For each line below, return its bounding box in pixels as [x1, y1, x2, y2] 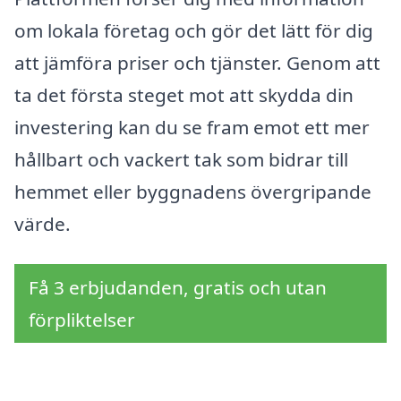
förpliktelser [29, 307, 135, 333]
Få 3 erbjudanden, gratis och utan [29, 275, 327, 301]
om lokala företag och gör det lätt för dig [14, 17, 373, 43]
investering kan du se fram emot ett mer [14, 114, 370, 140]
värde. [14, 210, 71, 236]
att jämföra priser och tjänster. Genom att [14, 49, 380, 75]
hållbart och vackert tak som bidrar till [14, 146, 348, 172]
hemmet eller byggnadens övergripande [14, 178, 371, 204]
